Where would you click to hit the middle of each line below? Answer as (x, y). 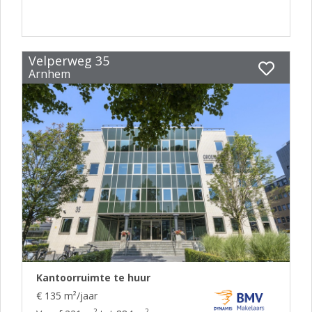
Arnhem (49, 74)
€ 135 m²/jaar (67, 296)
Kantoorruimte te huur (93, 278)
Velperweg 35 (69, 61)
